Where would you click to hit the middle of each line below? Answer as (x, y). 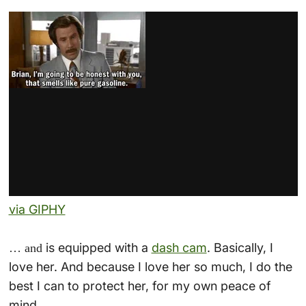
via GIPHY (37, 210)
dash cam (179, 248)
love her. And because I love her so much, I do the (150, 267)
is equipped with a (97, 248)
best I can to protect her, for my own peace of (139, 286)
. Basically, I (240, 248)
